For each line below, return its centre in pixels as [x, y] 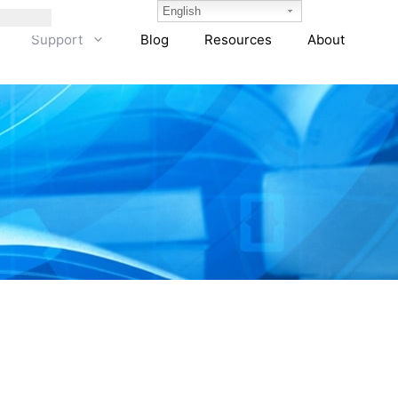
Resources [238, 40]
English [182, 11]
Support [57, 40]
